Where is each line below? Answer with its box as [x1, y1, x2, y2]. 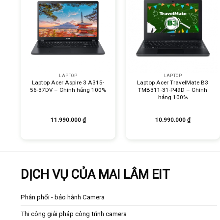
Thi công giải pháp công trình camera [21, 210, 127, 218]
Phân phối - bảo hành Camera [21, 193, 105, 201]
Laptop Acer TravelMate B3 [137, 79, 209, 86]
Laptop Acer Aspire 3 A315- [32, 79, 105, 86]
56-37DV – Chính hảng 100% [30, 86, 107, 94]
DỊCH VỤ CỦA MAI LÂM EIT [21, 167, 170, 182]
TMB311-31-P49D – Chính [138, 86, 208, 94]
